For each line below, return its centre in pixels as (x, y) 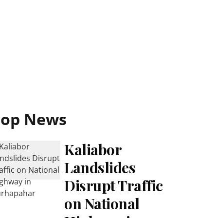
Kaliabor (93, 149)
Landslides (100, 167)
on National (102, 203)
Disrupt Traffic (114, 185)
